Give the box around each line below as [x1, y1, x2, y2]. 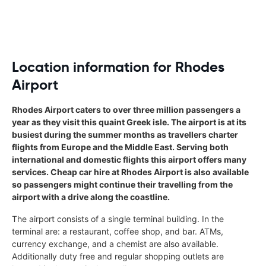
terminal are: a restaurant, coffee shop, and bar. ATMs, [12, 226, 223, 236]
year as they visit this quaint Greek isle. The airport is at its [12, 116, 246, 127]
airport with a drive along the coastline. [12, 191, 170, 202]
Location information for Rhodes [12, 58, 224, 76]
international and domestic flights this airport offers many [12, 154, 246, 164]
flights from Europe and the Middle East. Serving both [12, 141, 229, 152]
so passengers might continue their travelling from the [12, 179, 233, 189]
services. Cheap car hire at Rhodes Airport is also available [12, 166, 249, 177]
